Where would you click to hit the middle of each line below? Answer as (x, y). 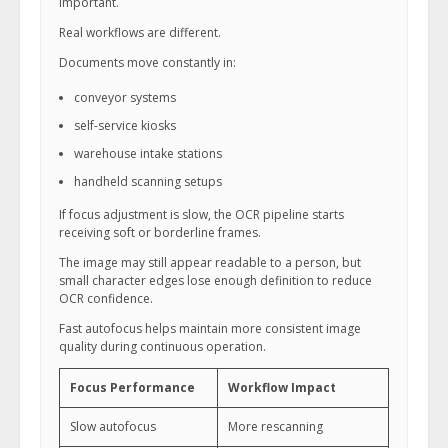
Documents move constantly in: (147, 62)
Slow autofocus (113, 426)
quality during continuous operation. (162, 346)
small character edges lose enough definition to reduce (215, 280)
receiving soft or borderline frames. (160, 232)
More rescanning (275, 426)
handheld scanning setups (148, 181)
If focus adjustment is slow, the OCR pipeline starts (201, 214)
